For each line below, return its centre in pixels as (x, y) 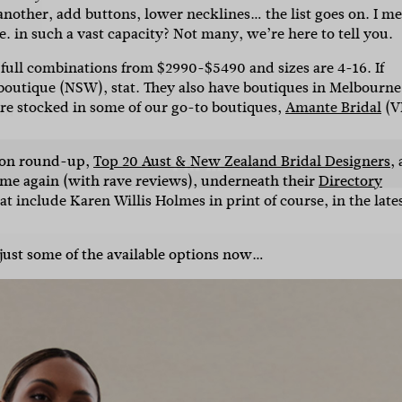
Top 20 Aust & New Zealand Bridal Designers (242, 162)
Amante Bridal (333, 108)
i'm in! (201, 118)
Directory (350, 181)
